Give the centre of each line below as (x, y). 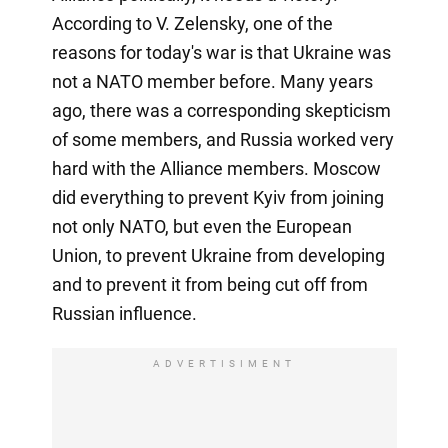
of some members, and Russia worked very (222, 139)
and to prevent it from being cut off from (209, 284)
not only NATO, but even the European (201, 226)
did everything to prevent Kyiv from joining (217, 197)
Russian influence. (124, 313)
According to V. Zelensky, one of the (192, 23)
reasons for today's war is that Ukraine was (221, 52)
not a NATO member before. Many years (212, 81)
